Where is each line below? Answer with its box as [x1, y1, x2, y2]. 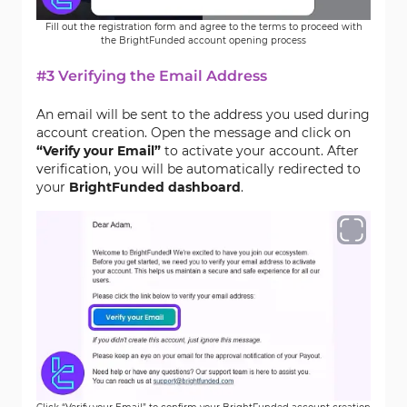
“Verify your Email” [36, 143, 161, 159]
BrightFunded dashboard [69, 179, 241, 195]
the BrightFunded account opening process [101, 35, 306, 46]
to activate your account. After [161, 143, 359, 159]
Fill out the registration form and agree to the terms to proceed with [45, 21, 362, 33]
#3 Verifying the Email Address [36, 67, 267, 84]
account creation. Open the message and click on [36, 124, 351, 141]
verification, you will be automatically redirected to [36, 161, 361, 177]
